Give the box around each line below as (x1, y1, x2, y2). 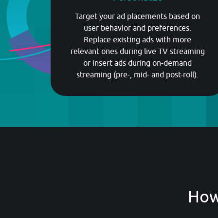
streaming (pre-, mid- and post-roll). (76, 70, 199, 79)
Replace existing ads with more (84, 35, 192, 44)
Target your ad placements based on (75, 12, 200, 21)
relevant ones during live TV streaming (70, 47, 205, 56)
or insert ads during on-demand (83, 58, 192, 68)
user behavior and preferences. (84, 23, 192, 33)
